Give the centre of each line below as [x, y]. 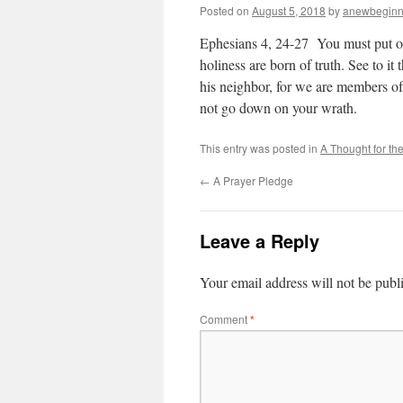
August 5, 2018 [289, 10]
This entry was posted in [260, 148]
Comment [225, 319]
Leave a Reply [260, 241]
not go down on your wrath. [278, 107]
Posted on [224, 10]
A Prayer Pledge [252, 180]
